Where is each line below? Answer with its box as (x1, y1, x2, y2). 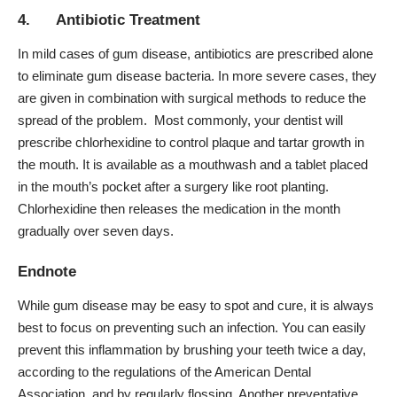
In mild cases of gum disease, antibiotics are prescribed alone (18, 45, 373, 61)
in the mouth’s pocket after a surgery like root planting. (18, 178, 329, 194)
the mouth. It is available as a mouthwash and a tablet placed (18, 156, 368, 172)
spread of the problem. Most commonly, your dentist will (18, 112, 343, 128)
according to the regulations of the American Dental (18, 363, 311, 379)
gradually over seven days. (18, 222, 174, 238)
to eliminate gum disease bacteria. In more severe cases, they (18, 67, 377, 83)
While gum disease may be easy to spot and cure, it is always (18, 297, 374, 313)
